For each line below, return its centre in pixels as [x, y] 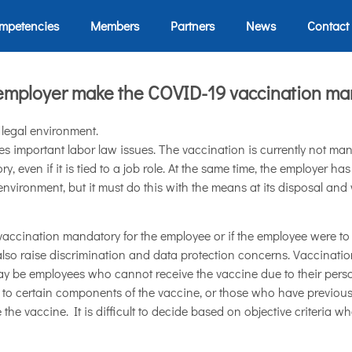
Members [114, 26]
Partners [192, 26]
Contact [328, 26]
